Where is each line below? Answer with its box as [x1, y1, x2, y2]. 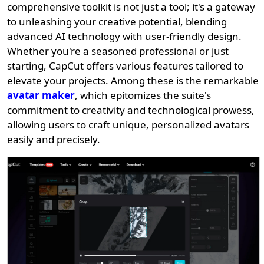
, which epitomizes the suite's [75, 88, 212, 102]
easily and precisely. [7, 133, 101, 146]
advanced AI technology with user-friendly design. [7, 29, 242, 43]
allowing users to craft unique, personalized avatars [7, 118, 250, 131]
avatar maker [7, 88, 75, 102]
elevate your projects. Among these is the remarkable [7, 74, 259, 87]
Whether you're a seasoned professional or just [7, 44, 229, 58]
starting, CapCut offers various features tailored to [7, 59, 244, 72]
